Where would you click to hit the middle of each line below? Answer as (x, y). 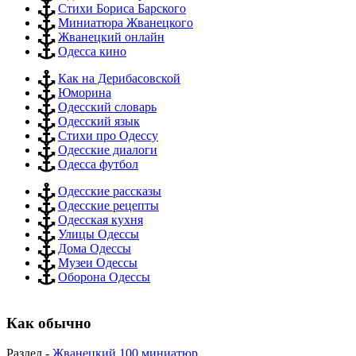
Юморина (85, 93)
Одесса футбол (98, 164)
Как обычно (49, 323)
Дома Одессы (95, 248)
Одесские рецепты (108, 205)
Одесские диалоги (108, 150)
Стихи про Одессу (108, 135)
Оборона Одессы (104, 277)
